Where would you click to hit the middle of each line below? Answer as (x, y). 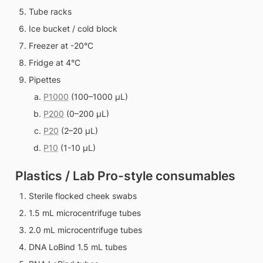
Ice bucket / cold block (73, 29)
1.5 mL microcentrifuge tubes (85, 213)
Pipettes (45, 80)
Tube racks (50, 12)
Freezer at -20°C (61, 46)
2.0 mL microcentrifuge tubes (85, 230)
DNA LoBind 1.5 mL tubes (78, 247)
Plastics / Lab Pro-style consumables (125, 176)
